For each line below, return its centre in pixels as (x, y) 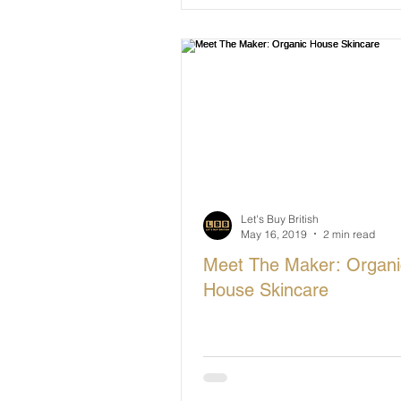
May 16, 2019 (274, 234)
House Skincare (266, 290)
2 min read (349, 234)
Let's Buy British (280, 218)
